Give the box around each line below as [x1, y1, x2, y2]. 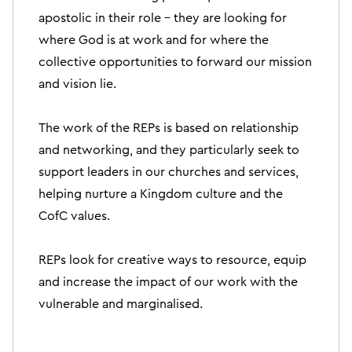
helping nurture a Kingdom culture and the [38, 187, 283, 200]
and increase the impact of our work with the [38, 275, 298, 288]
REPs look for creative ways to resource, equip [38, 253, 306, 266]
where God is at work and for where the [38, 33, 269, 46]
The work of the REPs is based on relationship [38, 121, 299, 134]
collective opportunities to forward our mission [38, 55, 312, 68]
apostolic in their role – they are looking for [38, 11, 287, 24]
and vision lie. [38, 77, 116, 90]
